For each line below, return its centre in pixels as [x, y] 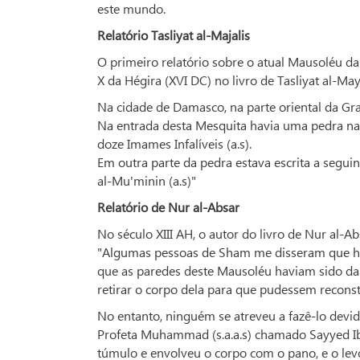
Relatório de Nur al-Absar [168, 207]
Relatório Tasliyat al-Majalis [174, 35]
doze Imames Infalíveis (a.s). [174, 144]
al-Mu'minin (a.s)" [147, 181]
